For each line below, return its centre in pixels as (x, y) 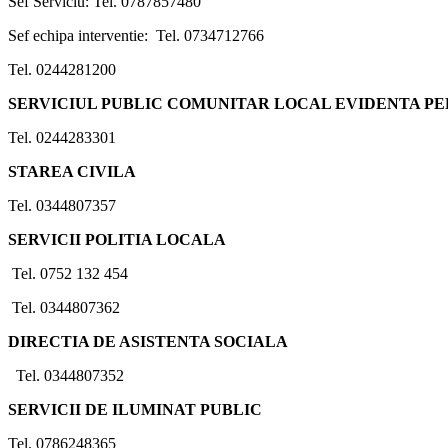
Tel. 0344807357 (62, 205)
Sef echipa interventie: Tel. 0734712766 (136, 35)
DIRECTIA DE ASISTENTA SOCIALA (148, 341)
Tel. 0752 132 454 (68, 273)
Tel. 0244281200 (62, 69)
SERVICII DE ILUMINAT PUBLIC (135, 409)
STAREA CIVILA (72, 171)
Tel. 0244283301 (62, 137)
